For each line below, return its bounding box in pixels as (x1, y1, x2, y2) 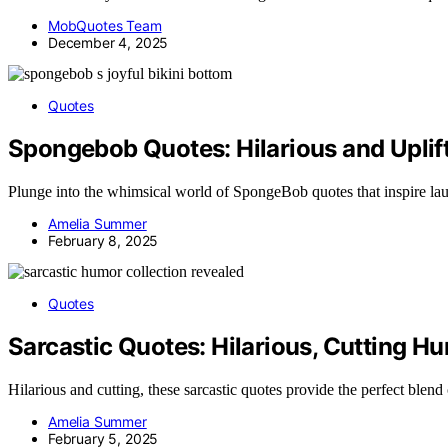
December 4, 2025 (48, 34, 169, 52)
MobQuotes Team (48, 17, 162, 35)
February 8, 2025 (48, 232, 159, 250)
